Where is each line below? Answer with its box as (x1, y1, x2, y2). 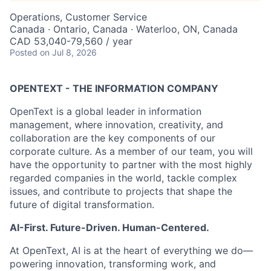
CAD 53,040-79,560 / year (10, 35, 132, 47)
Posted (10, 47, 38, 57)
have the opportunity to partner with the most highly (10, 158, 252, 171)
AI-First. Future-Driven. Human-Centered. (10, 221, 209, 233)
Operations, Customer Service (10, 11, 147, 23)
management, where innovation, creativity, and (10, 119, 223, 131)
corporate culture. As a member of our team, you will (10, 145, 253, 157)
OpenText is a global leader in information (10, 105, 201, 117)
